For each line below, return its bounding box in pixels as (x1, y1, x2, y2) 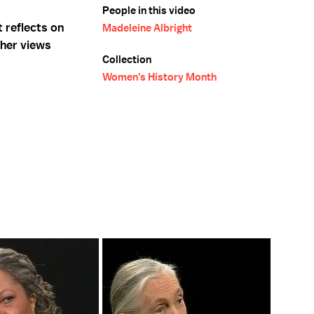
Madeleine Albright (102, 21, 192, 35)
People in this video (102, 4, 196, 18)
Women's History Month (102, 70, 217, 84)
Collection (102, 53, 151, 67)
